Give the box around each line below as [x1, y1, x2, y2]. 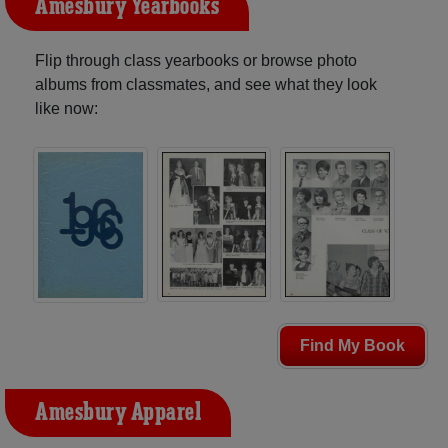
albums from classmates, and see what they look [35, 75, 377, 93]
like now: [35, 99, 98, 117]
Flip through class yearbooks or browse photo [35, 51, 357, 69]
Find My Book [300, 337, 405, 355]
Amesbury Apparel [35, 397, 201, 430]
